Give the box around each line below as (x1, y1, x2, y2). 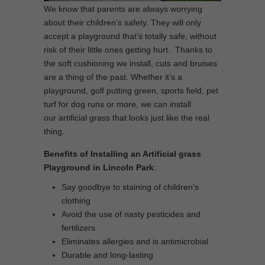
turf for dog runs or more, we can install (44, 99, 191, 109)
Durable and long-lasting (62, 250, 153, 260)
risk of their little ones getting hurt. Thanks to (44, 45, 212, 54)
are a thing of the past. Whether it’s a (44, 72, 182, 82)
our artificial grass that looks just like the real (44, 113, 209, 122)
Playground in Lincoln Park (44, 163, 154, 172)
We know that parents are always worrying (44, 4, 202, 14)
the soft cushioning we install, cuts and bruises (44, 59, 217, 68)
